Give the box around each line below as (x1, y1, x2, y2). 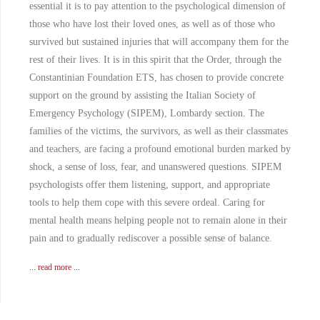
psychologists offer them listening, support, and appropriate (29, 179, 270, 191)
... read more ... (29, 262, 80, 273)
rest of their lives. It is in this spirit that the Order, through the (29, 54, 281, 66)
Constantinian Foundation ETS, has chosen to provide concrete (29, 72, 284, 84)
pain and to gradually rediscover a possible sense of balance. (29, 233, 272, 244)
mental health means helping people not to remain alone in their (29, 215, 287, 226)
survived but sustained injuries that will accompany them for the (29, 36, 289, 48)
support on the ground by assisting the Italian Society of (29, 90, 256, 101)
